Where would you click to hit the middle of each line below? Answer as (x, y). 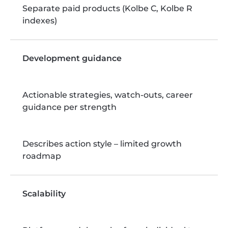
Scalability (44, 193)
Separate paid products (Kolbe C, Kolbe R (107, 8)
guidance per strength (69, 107)
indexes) (40, 20)
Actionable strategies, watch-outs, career (108, 95)
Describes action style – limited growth (102, 144)
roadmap (42, 156)
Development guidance (72, 58)
